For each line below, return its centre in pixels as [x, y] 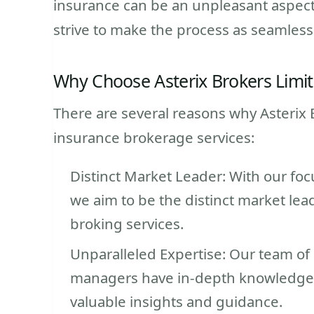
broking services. [127, 223]
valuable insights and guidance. [176, 301]
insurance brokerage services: [154, 137]
